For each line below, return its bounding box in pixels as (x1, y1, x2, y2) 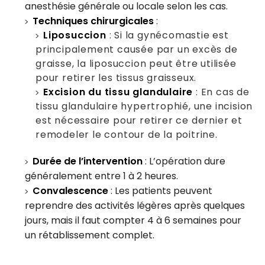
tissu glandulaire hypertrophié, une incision (35, 99, 253, 113)
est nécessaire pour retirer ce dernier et (35, 113, 243, 127)
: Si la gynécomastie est (106, 28, 229, 42)
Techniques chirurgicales (33, 14, 154, 28)
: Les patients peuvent (108, 183, 213, 198)
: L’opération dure (143, 154, 226, 168)
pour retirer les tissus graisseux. (35, 70, 197, 85)
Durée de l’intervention (33, 154, 143, 168)
